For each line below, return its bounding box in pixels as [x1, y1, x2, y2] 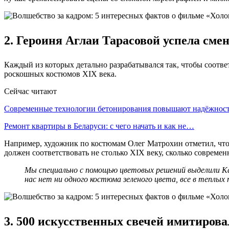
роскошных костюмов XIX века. [4, 70, 117, 79]
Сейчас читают [4, 87, 57, 96]
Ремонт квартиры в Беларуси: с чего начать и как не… [4, 122, 194, 131]
